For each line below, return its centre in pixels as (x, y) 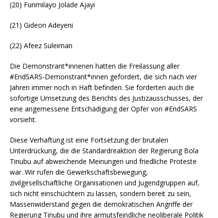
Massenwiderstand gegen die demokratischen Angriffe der (101, 204)
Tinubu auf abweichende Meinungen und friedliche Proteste (103, 161)
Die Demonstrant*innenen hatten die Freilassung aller (95, 66)
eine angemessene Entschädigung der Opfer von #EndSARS (103, 109)
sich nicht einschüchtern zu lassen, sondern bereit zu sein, (100, 193)
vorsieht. (23, 119)
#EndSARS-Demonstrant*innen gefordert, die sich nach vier (103, 76)
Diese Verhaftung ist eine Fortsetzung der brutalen (89, 140)
